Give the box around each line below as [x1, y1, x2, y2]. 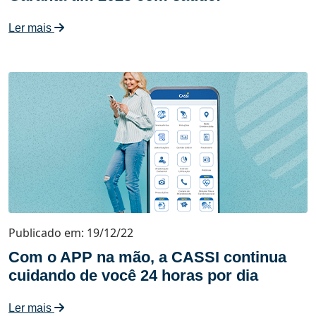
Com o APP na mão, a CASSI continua [8, 248, 286, 266]
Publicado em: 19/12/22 [8, 225, 133, 241]
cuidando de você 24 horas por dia [8, 267, 258, 284]
